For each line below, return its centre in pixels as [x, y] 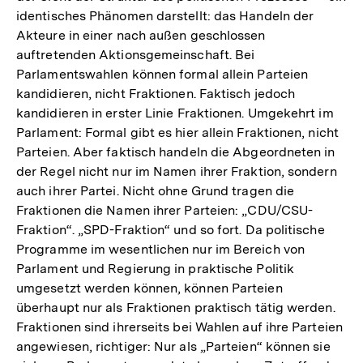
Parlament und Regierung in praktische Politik [156, 268]
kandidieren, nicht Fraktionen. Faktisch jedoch [156, 93]
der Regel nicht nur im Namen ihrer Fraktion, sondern [177, 171]
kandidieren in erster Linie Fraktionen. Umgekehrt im [175, 113]
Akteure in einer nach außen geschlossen [141, 35]
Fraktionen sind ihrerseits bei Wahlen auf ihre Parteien [179, 327]
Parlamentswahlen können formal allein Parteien [162, 74]
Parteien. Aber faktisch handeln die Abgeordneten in [176, 152]
